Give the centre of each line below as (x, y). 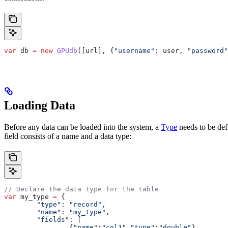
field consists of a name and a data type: (68, 136)
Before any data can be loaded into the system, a (82, 127)
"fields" (53, 219)
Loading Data (40, 105)
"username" (134, 50)
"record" (83, 204)
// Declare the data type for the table (81, 189)
